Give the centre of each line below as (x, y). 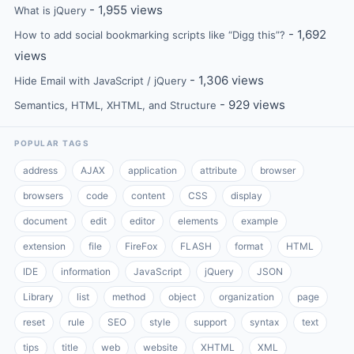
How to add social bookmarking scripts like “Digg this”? (150, 34)
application (153, 170)
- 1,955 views (124, 9)
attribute (218, 170)
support (210, 322)
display (247, 195)
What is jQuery (50, 10)
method (129, 296)
